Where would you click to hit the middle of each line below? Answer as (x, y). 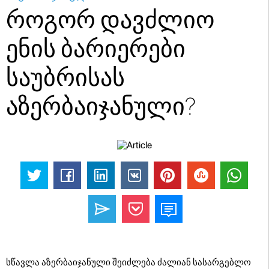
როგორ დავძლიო (110, 20)
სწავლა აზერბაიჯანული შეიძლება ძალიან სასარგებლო (128, 262)
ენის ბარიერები (96, 49)
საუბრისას (65, 77)
